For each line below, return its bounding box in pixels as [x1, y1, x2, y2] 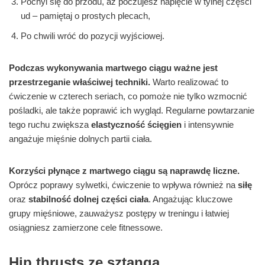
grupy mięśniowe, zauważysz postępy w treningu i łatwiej [9, 208, 229, 219]
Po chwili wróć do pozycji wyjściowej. [21, 31, 164, 41]
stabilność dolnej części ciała [28, 194, 148, 205]
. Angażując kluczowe [148, 194, 232, 205]
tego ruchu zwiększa [9, 119, 91, 130]
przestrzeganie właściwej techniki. [9, 77, 150, 88]
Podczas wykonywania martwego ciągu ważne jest [9, 63, 218, 73]
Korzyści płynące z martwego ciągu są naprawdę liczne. [9, 166, 240, 176]
